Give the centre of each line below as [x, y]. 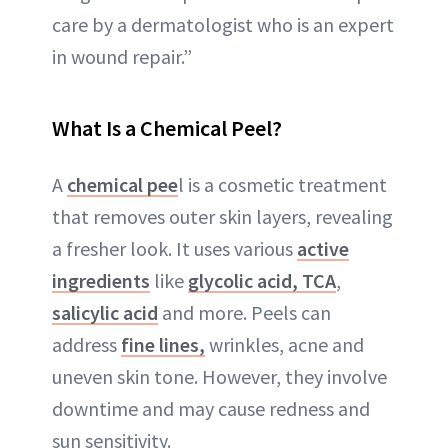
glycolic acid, [245, 280]
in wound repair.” [122, 56]
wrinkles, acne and [284, 344]
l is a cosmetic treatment [282, 184]
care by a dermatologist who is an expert [223, 24]
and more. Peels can [244, 312]
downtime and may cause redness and [211, 408]
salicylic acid [105, 312]
